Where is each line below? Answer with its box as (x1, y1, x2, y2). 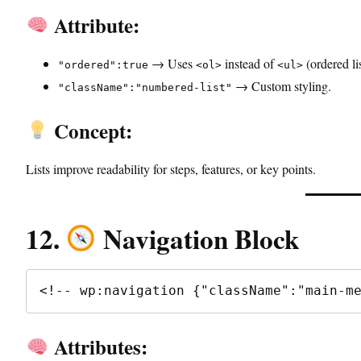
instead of (222, 54, 277, 72)
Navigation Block (96, 218, 299, 258)
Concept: (48, 115, 132, 146)
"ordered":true (58, 58, 148, 71)
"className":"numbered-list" (58, 81, 232, 93)
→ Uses (148, 54, 196, 72)
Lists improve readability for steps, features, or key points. (26, 160, 316, 177)
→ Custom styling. (232, 77, 331, 94)
